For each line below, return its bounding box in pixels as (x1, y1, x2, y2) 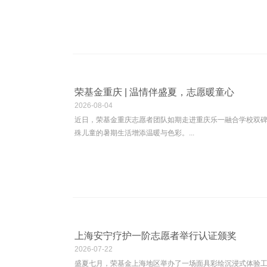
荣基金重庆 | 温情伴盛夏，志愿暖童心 (74, 87, 234, 98)
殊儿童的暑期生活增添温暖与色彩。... (74, 129, 194, 138)
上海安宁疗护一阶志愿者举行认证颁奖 (74, 231, 237, 241)
